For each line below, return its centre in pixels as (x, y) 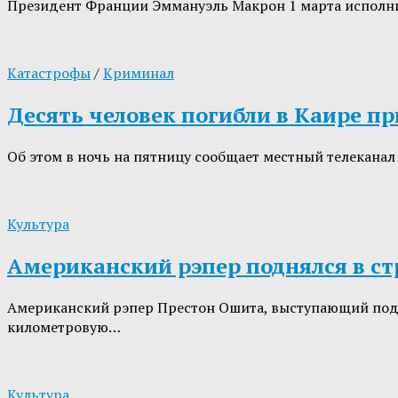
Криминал (139, 73)
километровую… (64, 326)
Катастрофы (49, 73)
